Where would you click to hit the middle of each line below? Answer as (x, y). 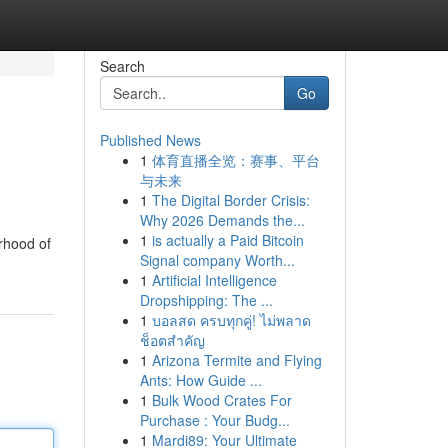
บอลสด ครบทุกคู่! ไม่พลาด (231, 320)
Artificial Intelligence (214, 280)
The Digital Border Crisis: (230, 200)
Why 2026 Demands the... (222, 220)
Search (122, 66)
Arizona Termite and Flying (236, 360)
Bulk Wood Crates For (221, 400)
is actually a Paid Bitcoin (227, 240)
